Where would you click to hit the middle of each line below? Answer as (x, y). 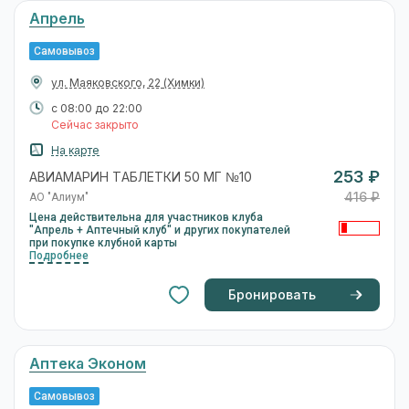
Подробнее (59, 255)
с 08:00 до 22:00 (97, 108)
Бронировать (272, 294)
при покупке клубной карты (103, 242)
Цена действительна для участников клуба (146, 217)
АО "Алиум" (59, 197)
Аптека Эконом (88, 363)
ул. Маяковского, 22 (107, 83)
